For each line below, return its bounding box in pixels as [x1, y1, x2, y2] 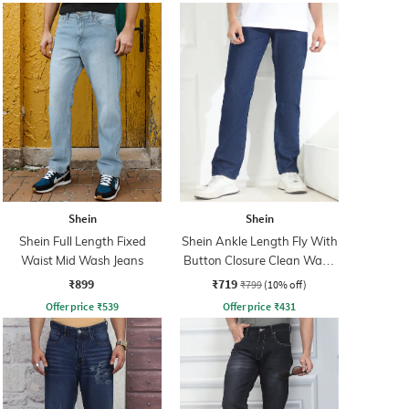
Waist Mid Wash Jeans [21, 252, 143, 267]
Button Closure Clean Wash [184, 252, 335, 267]
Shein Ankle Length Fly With [181, 233, 338, 248]
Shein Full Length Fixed [18, 233, 146, 248]
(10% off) [264, 277, 307, 291]
